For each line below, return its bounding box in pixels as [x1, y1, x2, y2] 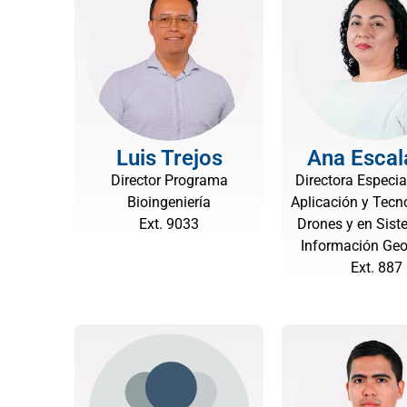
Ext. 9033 [139, 215, 199, 233]
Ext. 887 [350, 259, 402, 276]
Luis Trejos [115, 145, 223, 171]
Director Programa [110, 172, 228, 189]
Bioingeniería [127, 194, 211, 211]
